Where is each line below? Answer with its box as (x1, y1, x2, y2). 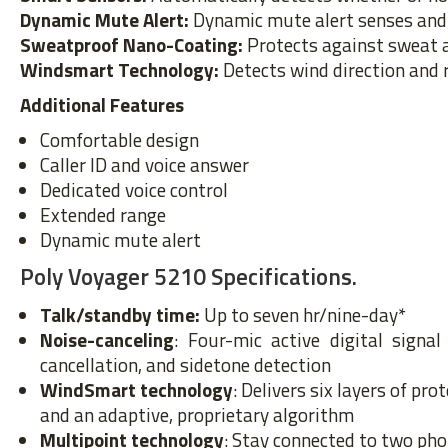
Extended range (40, 200, 166, 229)
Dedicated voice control (40, 175, 228, 204)
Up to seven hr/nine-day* (200, 300, 406, 329)
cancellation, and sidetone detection (40, 350, 331, 379)
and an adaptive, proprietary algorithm (40, 400, 354, 429)
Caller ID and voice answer (40, 150, 249, 179)
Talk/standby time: (40, 300, 200, 329)
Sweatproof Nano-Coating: (20, 30, 247, 59)
